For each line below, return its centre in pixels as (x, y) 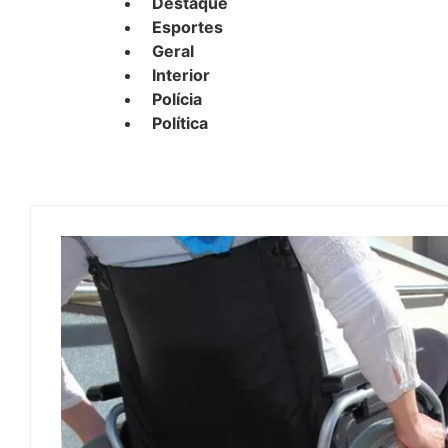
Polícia (177, 99)
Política (180, 123)
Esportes (187, 27)
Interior (181, 75)
